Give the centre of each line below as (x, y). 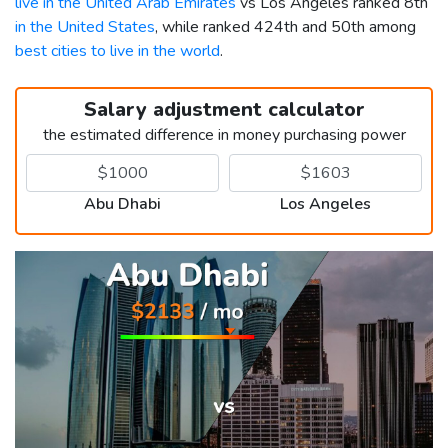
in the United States (85, 26)
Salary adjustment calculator (224, 109)
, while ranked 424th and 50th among (285, 26)
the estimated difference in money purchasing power (224, 134)
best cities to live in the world (117, 50)
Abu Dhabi (122, 203)
